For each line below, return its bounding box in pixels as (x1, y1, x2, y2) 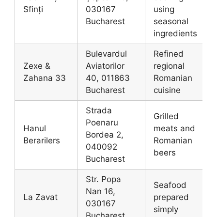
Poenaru (86, 117, 118, 127)
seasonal (154, 16, 188, 26)
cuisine (154, 85, 181, 95)
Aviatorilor (86, 61, 124, 71)
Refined (154, 48, 184, 59)
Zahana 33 (23, 73, 66, 83)
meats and (154, 123, 195, 133)
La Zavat (23, 192, 58, 202)
